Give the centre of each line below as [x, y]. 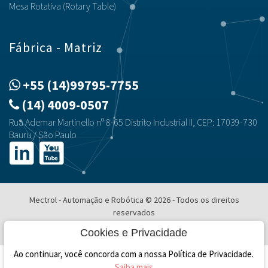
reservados [134, 212]
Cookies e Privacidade [134, 233]
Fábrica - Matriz [56, 47]
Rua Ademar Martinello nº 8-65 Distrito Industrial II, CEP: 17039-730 [133, 122]
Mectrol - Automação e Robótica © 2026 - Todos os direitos [134, 200]
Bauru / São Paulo [43, 135]
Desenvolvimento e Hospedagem [111, 231]
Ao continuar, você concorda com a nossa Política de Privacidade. [134, 254]
